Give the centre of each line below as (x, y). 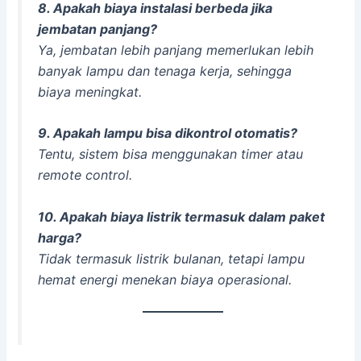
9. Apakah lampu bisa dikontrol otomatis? (168, 133)
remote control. (85, 175)
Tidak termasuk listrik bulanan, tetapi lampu (172, 258)
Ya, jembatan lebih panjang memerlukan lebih (176, 50)
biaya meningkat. (90, 91)
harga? (60, 237)
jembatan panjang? (98, 29)
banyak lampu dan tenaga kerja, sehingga (165, 71)
